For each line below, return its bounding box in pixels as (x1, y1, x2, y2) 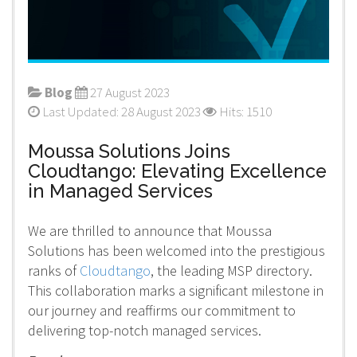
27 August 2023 (89, 83, 170, 101)
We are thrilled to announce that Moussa (27, 221, 272, 240)
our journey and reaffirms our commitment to (27, 300, 296, 320)
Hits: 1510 (216, 102, 272, 120)
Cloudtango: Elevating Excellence (27, 159, 327, 182)
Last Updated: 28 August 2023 (41, 102, 201, 120)
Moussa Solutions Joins (27, 139, 230, 162)
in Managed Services (27, 179, 213, 202)
